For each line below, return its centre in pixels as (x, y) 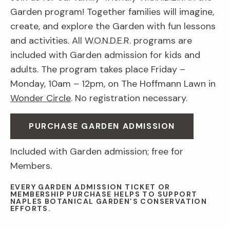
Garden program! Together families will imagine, (112, 12)
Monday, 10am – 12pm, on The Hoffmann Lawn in (113, 84)
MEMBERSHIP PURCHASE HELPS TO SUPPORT (104, 194)
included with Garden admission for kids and (105, 55)
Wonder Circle (41, 98)
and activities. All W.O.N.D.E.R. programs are (101, 41)
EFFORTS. (31, 209)
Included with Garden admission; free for (97, 152)
